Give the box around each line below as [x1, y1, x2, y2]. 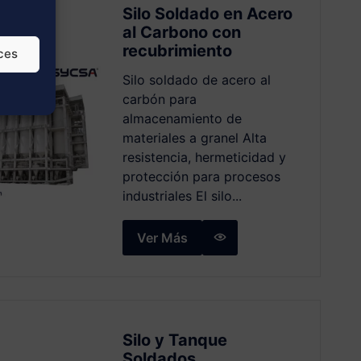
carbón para [122, 91, 197, 107]
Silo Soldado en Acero [122, 4, 293, 23]
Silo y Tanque [122, 330, 227, 350]
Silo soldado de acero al [122, 72, 271, 88]
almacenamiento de [122, 110, 242, 127]
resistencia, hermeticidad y [122, 149, 286, 165]
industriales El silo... [122, 188, 242, 204]
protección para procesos [122, 168, 280, 185]
